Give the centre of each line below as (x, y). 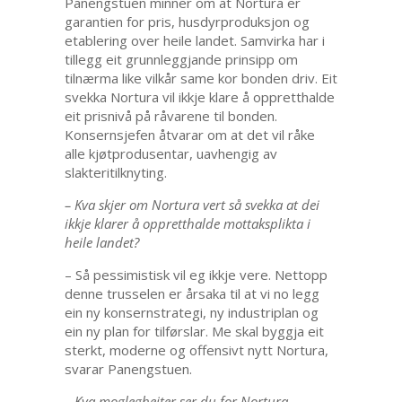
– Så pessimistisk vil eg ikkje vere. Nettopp (196, 275)
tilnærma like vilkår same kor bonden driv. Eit (201, 79)
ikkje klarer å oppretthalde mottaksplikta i (187, 224)
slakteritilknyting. (115, 173)
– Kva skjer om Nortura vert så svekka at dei (192, 205)
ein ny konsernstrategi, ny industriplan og (191, 313)
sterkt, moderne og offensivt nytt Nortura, (196, 350)
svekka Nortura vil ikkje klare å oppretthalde (199, 97)
